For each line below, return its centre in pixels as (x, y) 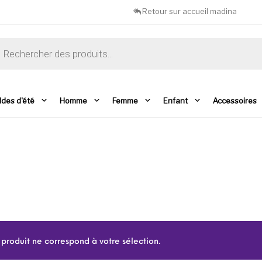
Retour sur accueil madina (190, 11)
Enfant (175, 101)
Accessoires (235, 101)
